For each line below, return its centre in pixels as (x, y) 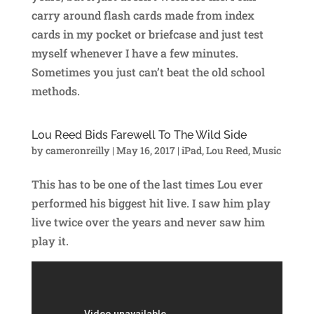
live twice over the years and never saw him (148, 222)
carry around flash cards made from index (143, 15)
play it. (50, 241)
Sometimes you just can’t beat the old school (148, 72)
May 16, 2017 (145, 150)
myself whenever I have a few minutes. (135, 53)
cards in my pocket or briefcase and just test (147, 34)
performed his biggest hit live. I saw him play (151, 203)
